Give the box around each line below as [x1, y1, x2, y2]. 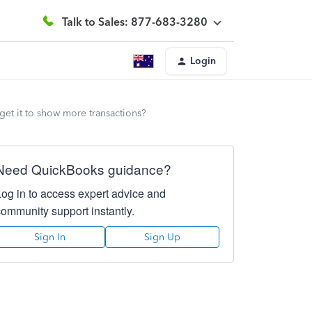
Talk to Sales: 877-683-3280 [62, 15, 208, 29]
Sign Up [143, 231, 180, 243]
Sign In [34, 231, 66, 243]
